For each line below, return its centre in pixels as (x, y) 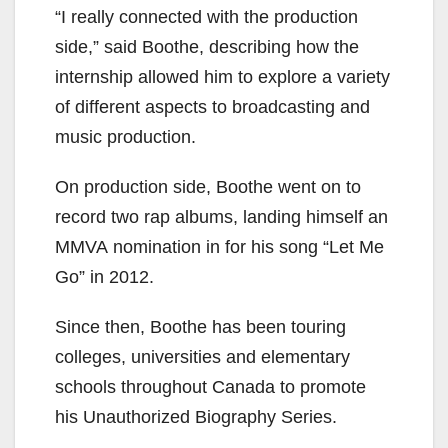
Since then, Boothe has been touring (200, 327)
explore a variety (324, 77)
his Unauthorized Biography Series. (198, 417)
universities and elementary (240, 357)
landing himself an (315, 217)
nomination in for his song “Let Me (248, 247)
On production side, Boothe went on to (208, 187)
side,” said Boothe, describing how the (207, 47)
